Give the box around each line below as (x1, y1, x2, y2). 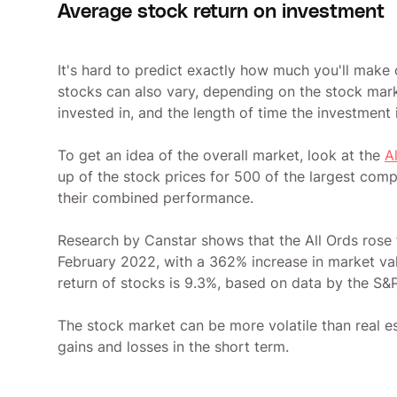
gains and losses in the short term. (58, 337, 289, 355)
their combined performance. (58, 188, 253, 206)
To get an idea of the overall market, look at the (58, 145, 385, 164)
